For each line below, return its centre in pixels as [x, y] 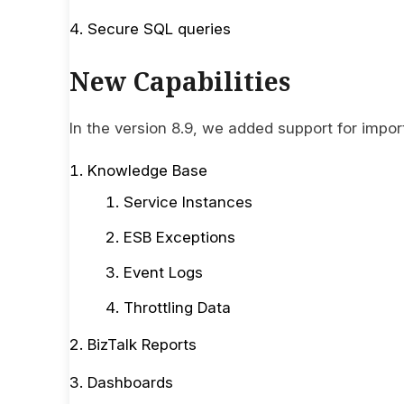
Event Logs [163, 272]
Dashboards [130, 382]
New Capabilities [180, 81]
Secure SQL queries [159, 29]
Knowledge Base [147, 170]
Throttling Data [177, 307]
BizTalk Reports [142, 344]
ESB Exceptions [179, 237]
